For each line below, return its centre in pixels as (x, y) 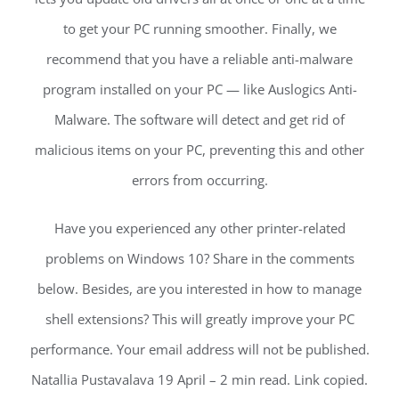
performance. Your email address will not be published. (199, 349)
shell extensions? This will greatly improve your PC (199, 318)
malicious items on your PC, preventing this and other (199, 149)
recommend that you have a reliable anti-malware (199, 58)
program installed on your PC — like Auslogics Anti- (199, 89)
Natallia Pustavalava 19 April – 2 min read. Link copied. (199, 379)
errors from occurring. (199, 179)
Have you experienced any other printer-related (199, 228)
